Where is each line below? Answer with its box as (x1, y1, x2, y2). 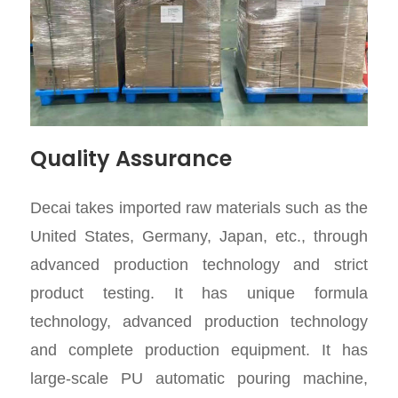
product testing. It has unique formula (30, 284, 368, 303)
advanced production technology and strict (30, 256, 368, 275)
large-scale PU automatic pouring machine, (30, 370, 368, 388)
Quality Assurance (30, 144, 232, 174)
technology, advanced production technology (30, 313, 368, 331)
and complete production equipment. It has (30, 341, 368, 360)
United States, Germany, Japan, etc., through (30, 227, 368, 246)
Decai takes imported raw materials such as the (30, 199, 368, 218)
